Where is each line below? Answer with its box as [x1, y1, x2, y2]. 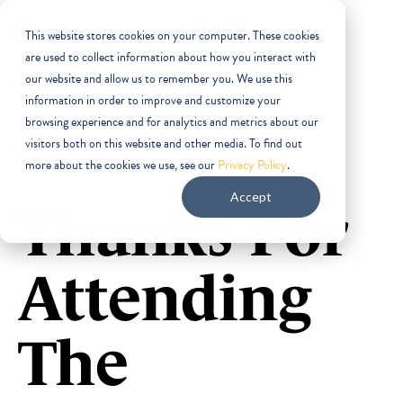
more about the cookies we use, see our [25, 156, 218, 175]
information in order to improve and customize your [25, 91, 281, 110]
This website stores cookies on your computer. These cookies [25, 26, 319, 45]
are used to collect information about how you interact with [25, 48, 316, 67]
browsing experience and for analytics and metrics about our [25, 112, 318, 131]
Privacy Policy [218, 156, 287, 175]
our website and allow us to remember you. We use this [25, 69, 292, 88]
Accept [230, 189, 272, 205]
